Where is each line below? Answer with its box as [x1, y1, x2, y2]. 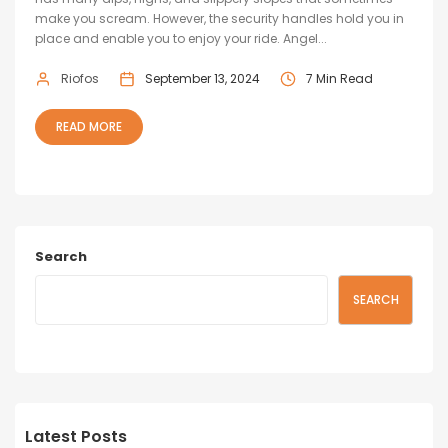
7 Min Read [306, 70, 373, 88]
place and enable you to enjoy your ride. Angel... [35, 30, 327, 48]
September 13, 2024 [145, 70, 260, 88]
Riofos [61, 70, 99, 88]
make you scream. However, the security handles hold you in [35, 10, 404, 28]
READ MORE [56, 118, 122, 136]
